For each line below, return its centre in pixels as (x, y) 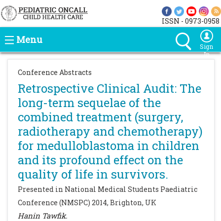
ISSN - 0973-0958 (191, 21)
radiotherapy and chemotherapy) (110, 131)
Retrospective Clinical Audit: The (110, 88)
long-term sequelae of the (89, 103)
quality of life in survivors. (93, 174)
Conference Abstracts (55, 72)
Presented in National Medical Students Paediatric (108, 189)
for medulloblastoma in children (109, 146)
